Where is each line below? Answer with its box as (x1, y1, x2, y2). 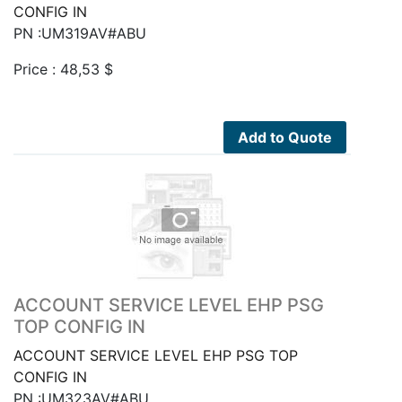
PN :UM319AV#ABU (13, 23, 146, 42)
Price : (13, 59, 60, 78)
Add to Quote (238, 127, 333, 146)
